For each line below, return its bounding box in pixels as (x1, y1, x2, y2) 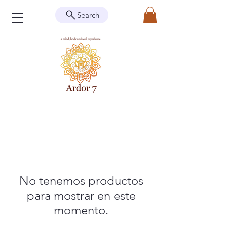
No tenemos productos (19, 173, 143, 188)
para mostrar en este (26, 188, 136, 203)
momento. (54, 203, 108, 218)
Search (77, 10, 99, 20)
